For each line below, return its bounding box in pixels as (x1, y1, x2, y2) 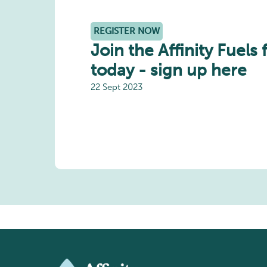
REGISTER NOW (94, 25, 160, 36)
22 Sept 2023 (91, 81, 142, 92)
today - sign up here (91, 60, 247, 80)
